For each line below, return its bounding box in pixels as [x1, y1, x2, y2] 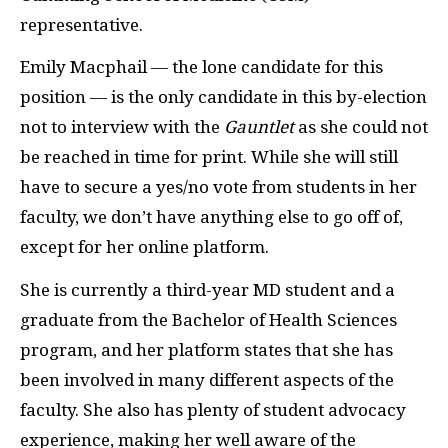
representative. [20, 14, 147, 35]
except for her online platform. [20, 237, 273, 257]
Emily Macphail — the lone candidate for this [20, 57, 383, 77]
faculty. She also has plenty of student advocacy [20, 399, 406, 420]
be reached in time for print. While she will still [20, 147, 398, 167]
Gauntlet [224, 117, 298, 137]
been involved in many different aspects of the [20, 369, 394, 390]
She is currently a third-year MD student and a [20, 279, 395, 300]
